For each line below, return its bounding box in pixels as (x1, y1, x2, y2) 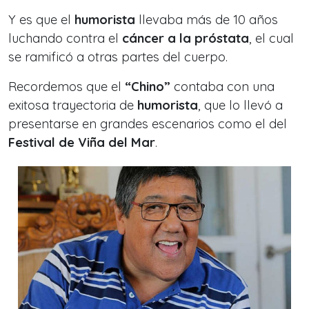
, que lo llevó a (198, 97, 283, 114)
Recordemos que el (8, 79, 125, 95)
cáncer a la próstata (122, 30, 249, 47)
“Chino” (125, 79, 170, 95)
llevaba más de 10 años (135, 12, 278, 28)
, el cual (249, 30, 294, 47)
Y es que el (8, 12, 74, 28)
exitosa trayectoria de (8, 97, 137, 114)
